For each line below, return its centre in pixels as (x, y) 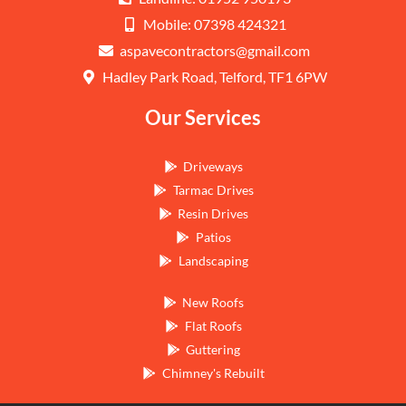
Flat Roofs (213, 326)
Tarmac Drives (213, 190)
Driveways (213, 167)
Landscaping (213, 261)
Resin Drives (213, 214)
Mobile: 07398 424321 (214, 24)
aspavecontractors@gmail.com (214, 51)
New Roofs (213, 303)
